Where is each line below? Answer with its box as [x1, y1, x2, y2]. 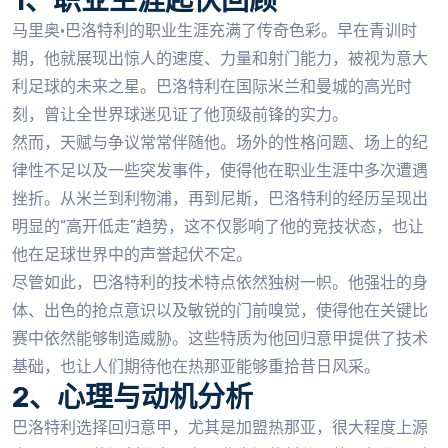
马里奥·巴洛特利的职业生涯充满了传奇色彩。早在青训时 [12, 21, 417, 40]
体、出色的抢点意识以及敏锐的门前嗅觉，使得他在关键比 [12, 301, 428, 320]
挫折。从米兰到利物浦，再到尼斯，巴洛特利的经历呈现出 [12, 189, 428, 208]
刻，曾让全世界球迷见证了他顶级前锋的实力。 [12, 105, 348, 124]
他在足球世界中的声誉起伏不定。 [12, 245, 252, 264]
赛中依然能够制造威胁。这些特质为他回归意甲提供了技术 [12, 329, 428, 348]
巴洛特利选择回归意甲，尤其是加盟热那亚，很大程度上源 [12, 418, 428, 437]
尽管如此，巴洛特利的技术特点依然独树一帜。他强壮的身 [12, 273, 428, 292]
